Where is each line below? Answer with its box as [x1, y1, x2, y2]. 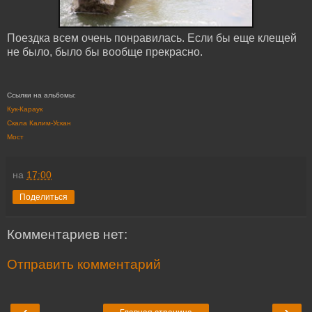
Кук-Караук [7, 104, 42, 113]
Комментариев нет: [7, 226, 127, 242]
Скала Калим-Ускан [7, 118, 71, 127]
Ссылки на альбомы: [7, 91, 76, 99]
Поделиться [19, 192, 68, 202]
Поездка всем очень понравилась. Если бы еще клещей [7, 31, 297, 44]
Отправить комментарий [7, 257, 161, 272]
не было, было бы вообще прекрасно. [7, 45, 203, 58]
